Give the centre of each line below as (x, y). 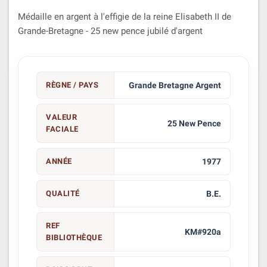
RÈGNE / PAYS (72, 85)
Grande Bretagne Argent (175, 85)
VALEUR (61, 117)
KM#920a (203, 232)
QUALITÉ (63, 193)
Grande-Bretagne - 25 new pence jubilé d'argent (110, 31)
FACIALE (62, 129)
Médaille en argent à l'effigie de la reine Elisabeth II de (125, 16)
